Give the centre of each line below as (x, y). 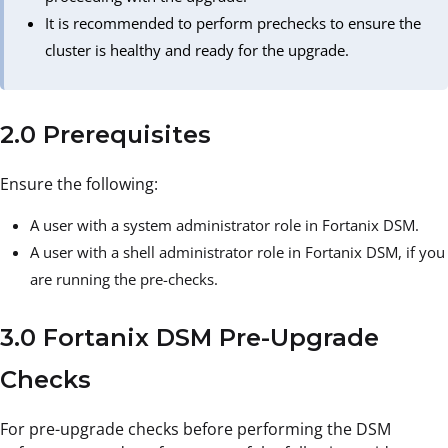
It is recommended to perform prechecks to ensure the (233, 22)
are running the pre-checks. (124, 278)
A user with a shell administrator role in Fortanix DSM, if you (237, 251)
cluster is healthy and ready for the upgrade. (197, 49)
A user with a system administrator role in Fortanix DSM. (224, 224)
